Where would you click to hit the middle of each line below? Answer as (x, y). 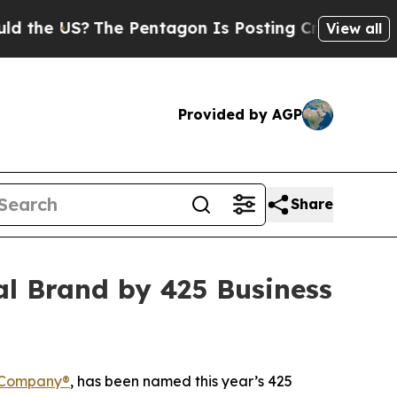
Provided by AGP (240, 114)
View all (354, 28)
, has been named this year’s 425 (181, 381)
